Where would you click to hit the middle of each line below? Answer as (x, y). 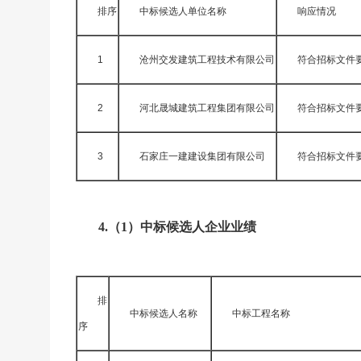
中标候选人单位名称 (183, 11)
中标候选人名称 (164, 313)
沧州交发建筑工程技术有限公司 (207, 60)
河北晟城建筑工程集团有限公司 (207, 108)
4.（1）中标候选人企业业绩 (177, 227)
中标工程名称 (261, 313)
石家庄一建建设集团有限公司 (202, 156)
